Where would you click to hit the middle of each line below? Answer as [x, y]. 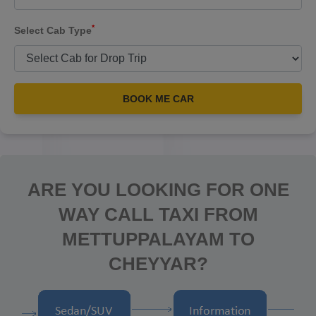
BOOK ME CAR [158, 99]
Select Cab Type [53, 30]
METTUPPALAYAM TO [158, 239]
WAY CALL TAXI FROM [158, 214]
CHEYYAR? [158, 264]
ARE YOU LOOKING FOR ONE [158, 190]
